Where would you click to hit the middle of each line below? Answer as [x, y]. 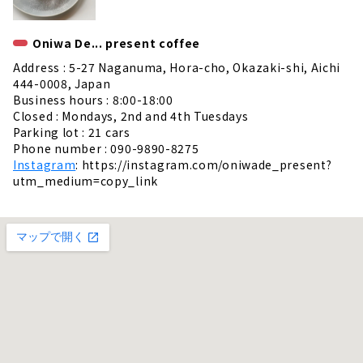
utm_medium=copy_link [85, 180]
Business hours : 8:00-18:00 [93, 99]
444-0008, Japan [62, 83]
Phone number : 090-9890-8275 [106, 148]
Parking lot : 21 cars [72, 132]
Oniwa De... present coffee [117, 43]
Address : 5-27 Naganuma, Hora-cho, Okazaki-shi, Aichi [177, 67]
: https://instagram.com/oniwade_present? [204, 164]
